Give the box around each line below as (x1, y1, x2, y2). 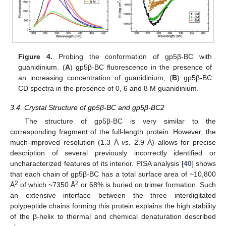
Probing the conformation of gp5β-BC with (52, 52, 212, 61)
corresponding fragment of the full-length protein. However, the (10, 128, 216, 136)
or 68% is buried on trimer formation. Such (79, 181, 216, 189)
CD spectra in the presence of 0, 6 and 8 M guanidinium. (18, 84, 199, 92)
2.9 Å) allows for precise (131, 138, 216, 147)
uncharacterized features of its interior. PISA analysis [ (10, 159, 184, 168)
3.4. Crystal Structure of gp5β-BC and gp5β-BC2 (10, 103, 164, 112)
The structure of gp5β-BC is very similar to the (24, 117, 216, 126)
